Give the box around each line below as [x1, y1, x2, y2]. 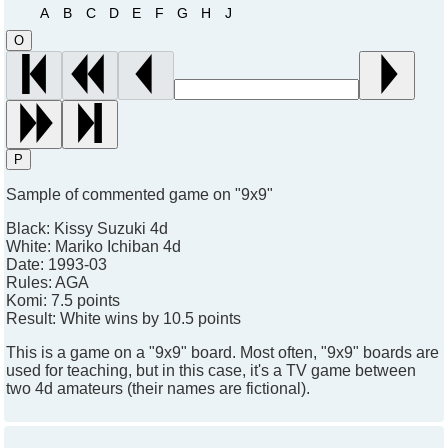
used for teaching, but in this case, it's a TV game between [6, 362, 416, 380]
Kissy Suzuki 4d [54, 220, 168, 238]
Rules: [6, 274, 55, 292]
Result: [6, 310, 60, 328]
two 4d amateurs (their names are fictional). [6, 380, 310, 398]
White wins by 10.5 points [60, 310, 241, 328]
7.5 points [51, 292, 120, 310]
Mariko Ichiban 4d [55, 238, 181, 256]
